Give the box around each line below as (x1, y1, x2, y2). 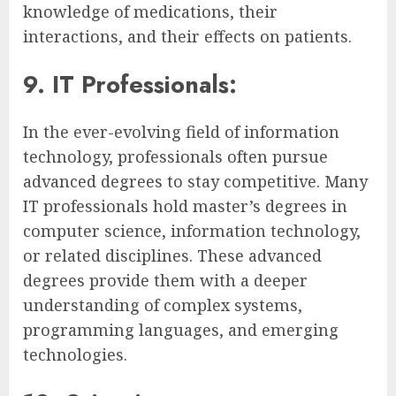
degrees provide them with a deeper (23, 270, 308, 292)
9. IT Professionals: (23, 66, 237, 102)
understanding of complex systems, (23, 294, 302, 316)
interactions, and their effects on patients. (23, 26, 352, 48)
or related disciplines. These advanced (23, 245, 322, 267)
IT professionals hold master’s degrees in (23, 195, 347, 217)
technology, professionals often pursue (23, 146, 328, 168)
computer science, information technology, (23, 220, 361, 242)
